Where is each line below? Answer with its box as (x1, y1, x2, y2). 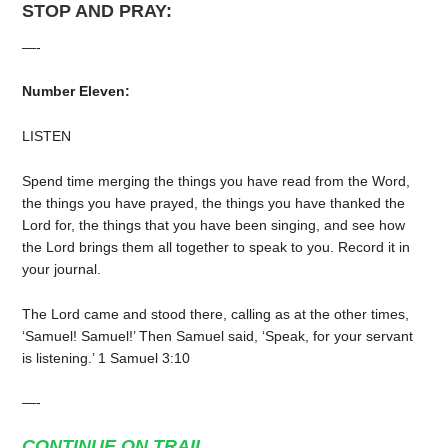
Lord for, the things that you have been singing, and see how (22, 216, 406, 233)
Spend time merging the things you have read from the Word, (22, 172, 411, 189)
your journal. (22, 260, 102, 277)
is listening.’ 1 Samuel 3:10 (22, 349, 191, 366)
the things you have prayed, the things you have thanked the (22, 194, 406, 211)
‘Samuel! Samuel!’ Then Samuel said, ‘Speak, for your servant (22, 327, 414, 344)
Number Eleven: (22, 83, 131, 100)
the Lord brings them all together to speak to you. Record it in (22, 238, 411, 255)
